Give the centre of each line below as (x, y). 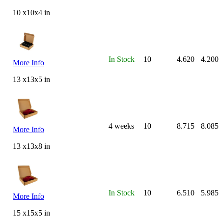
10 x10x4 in (31, 12)
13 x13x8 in (31, 146)
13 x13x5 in (31, 79)
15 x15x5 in (31, 213)
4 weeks (121, 126)
